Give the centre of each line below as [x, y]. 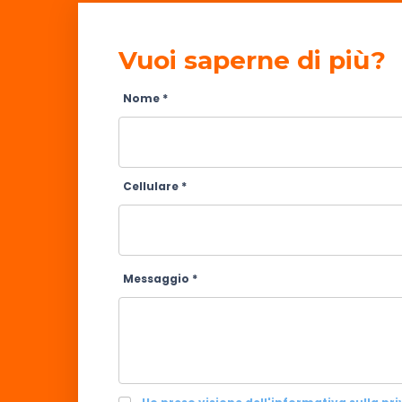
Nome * [145, 98]
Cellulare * [155, 186]
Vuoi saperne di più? [252, 60]
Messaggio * [160, 279]
